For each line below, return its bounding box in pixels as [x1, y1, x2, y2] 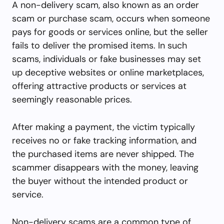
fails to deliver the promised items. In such [12, 39, 187, 51]
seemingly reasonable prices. [12, 93, 132, 105]
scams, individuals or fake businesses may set [12, 52, 201, 65]
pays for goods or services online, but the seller [12, 25, 208, 38]
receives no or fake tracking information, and [12, 134, 196, 146]
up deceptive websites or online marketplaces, [12, 66, 204, 78]
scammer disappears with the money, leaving [12, 161, 198, 173]
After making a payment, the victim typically [12, 120, 195, 133]
